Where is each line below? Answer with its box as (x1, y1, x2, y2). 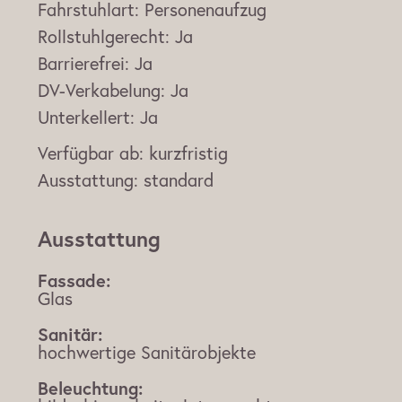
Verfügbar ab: (38, 141, 144, 166)
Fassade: (38, 268, 110, 293)
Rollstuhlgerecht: (38, 24, 170, 49)
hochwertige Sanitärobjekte (38, 340, 256, 365)
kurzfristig (149, 141, 228, 166)
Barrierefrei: (38, 51, 129, 76)
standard (144, 168, 214, 193)
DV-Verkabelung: (38, 78, 165, 103)
